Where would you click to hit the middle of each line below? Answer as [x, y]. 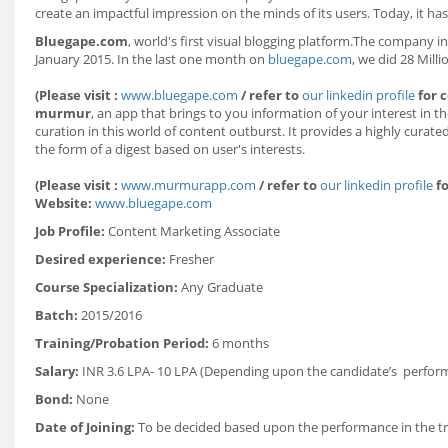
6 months [239, 343]
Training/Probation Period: [122, 343]
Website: [63, 203]
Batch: [56, 315]
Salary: [57, 371]
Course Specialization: [106, 287]
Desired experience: [100, 259]
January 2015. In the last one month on [151, 59]
